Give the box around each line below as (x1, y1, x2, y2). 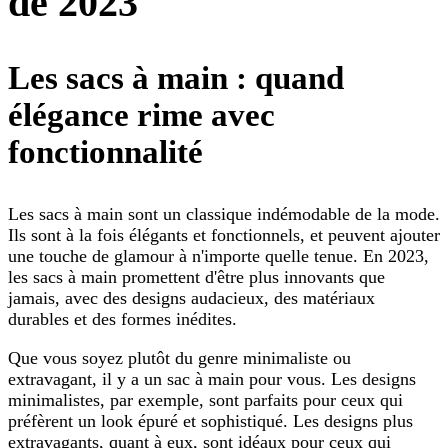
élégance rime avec (8, 96, 275, 133)
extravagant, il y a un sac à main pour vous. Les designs (8, 368, 416, 389)
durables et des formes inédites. (8, 308, 237, 329)
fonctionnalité (8, 133, 203, 170)
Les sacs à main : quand (8, 59, 344, 96)
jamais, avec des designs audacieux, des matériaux (8, 287, 375, 308)
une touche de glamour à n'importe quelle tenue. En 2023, (8, 245, 429, 266)
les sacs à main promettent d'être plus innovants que (8, 266, 385, 287)
